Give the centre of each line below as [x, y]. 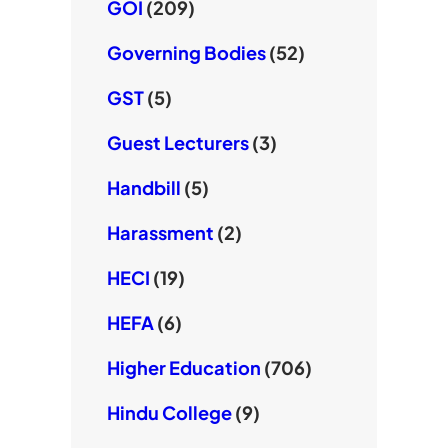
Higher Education [183, 368]
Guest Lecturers [177, 143]
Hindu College [169, 413]
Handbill [143, 188]
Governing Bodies [186, 53]
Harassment [160, 233]
